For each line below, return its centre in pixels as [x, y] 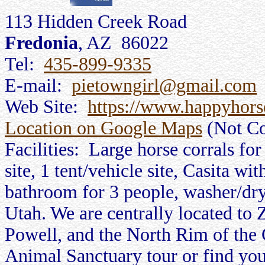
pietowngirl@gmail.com [164, 85]
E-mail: [38, 85]
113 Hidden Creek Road [96, 22]
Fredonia [41, 43]
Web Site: [46, 107]
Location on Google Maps [104, 128]
